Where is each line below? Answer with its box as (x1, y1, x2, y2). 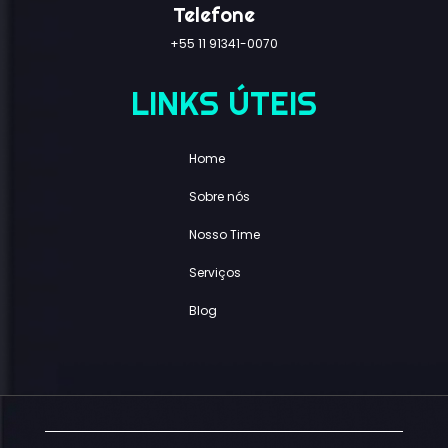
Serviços (188, 263, 241, 281)
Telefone (173, 2, 255, 29)
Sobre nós (188, 187, 250, 205)
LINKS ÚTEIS (131, 82, 317, 124)
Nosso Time (188, 225, 260, 243)
